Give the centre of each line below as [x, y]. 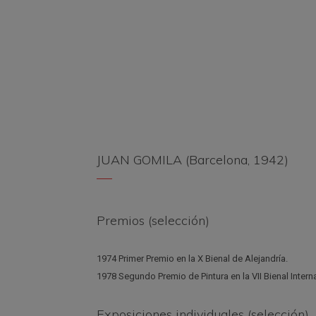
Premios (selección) [153, 220]
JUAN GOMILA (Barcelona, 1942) [193, 160]
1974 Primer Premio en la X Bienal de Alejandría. [192, 259]
